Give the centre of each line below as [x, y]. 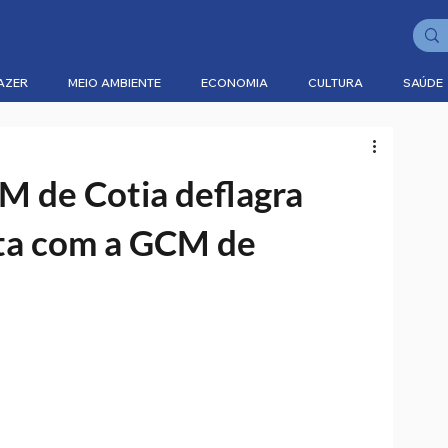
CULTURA [335, 82]
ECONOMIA [234, 82]
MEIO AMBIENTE [114, 82]
